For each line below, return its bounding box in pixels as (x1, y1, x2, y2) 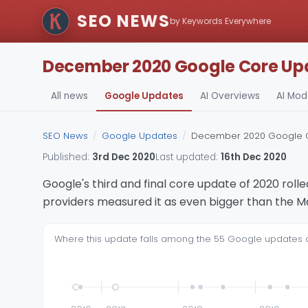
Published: (43, 151, 92, 164)
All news (51, 89, 88, 102)
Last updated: (155, 151, 221, 164)
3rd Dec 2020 (92, 151, 155, 164)
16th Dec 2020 (221, 151, 287, 164)
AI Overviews (200, 89, 260, 102)
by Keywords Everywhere (170, 15, 271, 27)
